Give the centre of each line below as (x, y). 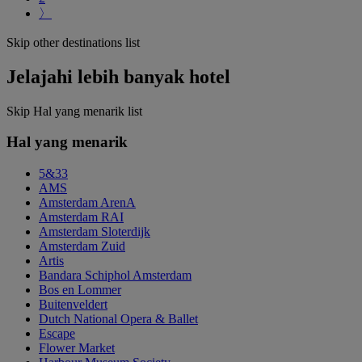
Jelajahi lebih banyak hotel (118, 76)
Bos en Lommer (80, 289)
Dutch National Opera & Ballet (118, 318)
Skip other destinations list (73, 42)
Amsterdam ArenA (87, 202)
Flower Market (77, 347)
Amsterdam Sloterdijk (95, 231)
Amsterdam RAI (81, 217)
